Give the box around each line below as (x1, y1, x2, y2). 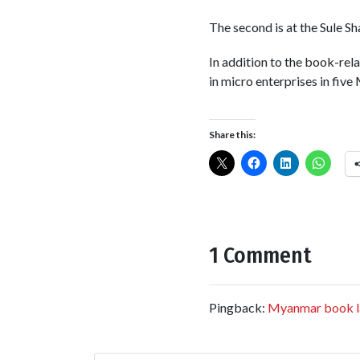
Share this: (208, 129, 256, 141)
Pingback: (208, 300, 268, 316)
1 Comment (208, 242, 312, 269)
